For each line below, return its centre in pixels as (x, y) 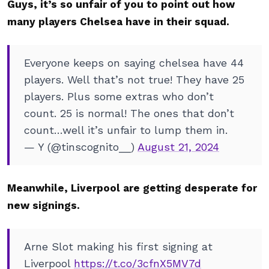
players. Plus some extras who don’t (119, 96)
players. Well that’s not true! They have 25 (134, 80)
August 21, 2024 (178, 147)
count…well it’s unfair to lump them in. (126, 130)
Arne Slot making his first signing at (118, 246)
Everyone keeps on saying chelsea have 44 (134, 63)
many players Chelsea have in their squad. (120, 22)
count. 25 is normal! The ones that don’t (129, 113)
